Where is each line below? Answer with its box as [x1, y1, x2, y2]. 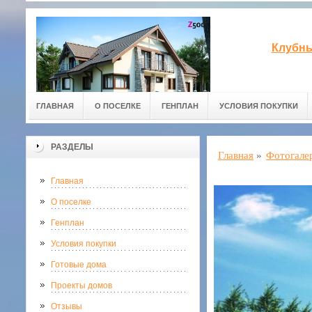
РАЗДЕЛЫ [51, 142, 93, 152]
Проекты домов [51, 281, 112, 290]
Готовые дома [51, 260, 107, 270]
